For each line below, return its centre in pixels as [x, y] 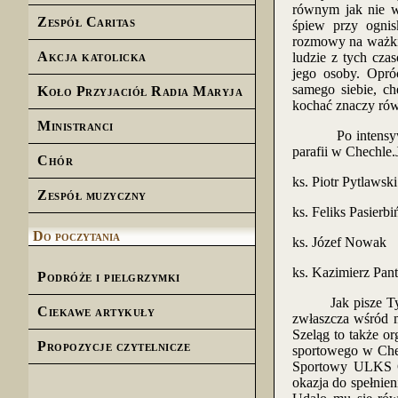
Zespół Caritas [86, 22]
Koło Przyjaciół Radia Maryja [140, 91]
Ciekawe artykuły [96, 311]
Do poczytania [76, 236]
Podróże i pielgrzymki [109, 277]
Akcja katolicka [92, 56]
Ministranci [76, 126]
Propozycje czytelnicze [114, 346]
